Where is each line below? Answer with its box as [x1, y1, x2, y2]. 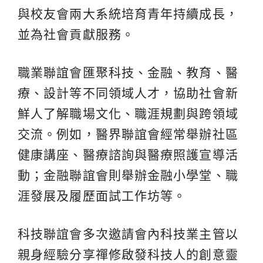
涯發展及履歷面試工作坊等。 [18, 188, 187, 203]
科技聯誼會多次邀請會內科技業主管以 [18, 227, 238, 241]
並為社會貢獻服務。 [18, 27, 134, 41]
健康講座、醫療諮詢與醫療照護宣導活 [18, 147, 238, 161]
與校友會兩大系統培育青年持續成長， [18, 6, 238, 21]
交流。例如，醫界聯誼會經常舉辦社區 [18, 127, 238, 141]
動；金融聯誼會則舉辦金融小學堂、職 [18, 168, 238, 182]
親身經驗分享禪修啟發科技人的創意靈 [18, 247, 238, 261]
